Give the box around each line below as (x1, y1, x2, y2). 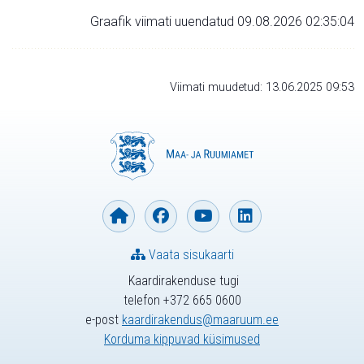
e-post (85, 312, 122, 327)
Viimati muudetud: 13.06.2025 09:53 (170, 80, 354, 94)
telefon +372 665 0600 (123, 292, 241, 308)
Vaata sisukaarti (145, 247, 234, 262)
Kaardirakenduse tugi (125, 273, 239, 288)
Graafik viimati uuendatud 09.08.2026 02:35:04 (90, 13, 354, 29)
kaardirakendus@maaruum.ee (122, 312, 279, 327)
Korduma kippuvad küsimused (104, 331, 260, 347)
